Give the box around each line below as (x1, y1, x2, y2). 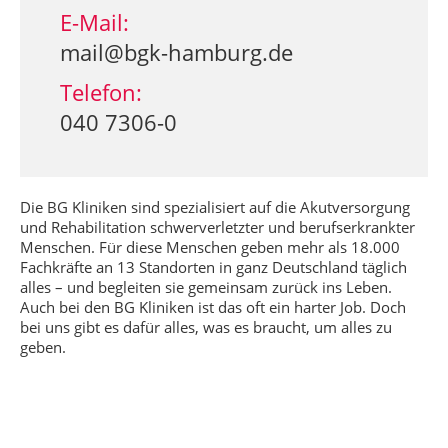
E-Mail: (60, 7, 129, 37)
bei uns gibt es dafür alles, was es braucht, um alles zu (20, 317, 392, 337)
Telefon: (60, 77, 142, 107)
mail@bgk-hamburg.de (60, 37, 293, 67)
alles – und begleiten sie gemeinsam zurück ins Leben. (20, 277, 392, 297)
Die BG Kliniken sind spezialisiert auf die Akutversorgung (20, 197, 410, 217)
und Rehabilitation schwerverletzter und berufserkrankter (20, 217, 415, 237)
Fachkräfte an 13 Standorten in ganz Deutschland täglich (20, 257, 407, 277)
